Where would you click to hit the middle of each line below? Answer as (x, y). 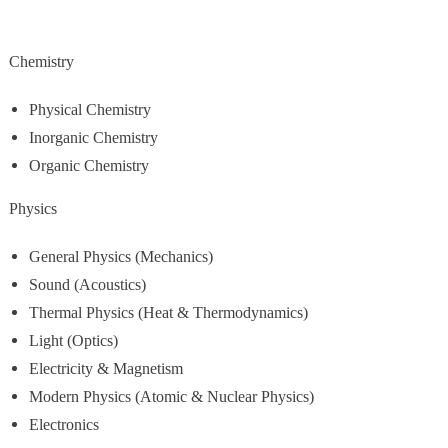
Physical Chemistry (89, 109)
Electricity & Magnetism (105, 368)
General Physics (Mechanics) (120, 256)
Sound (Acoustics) (87, 284)
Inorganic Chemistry (93, 137)
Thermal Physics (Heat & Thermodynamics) (168, 312)
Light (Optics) (73, 340)
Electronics (63, 424)
